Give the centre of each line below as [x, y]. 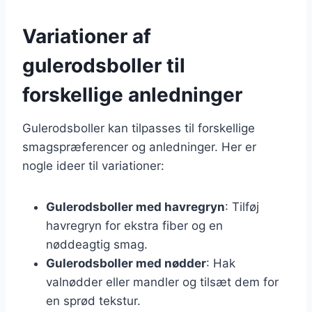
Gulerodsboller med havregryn [135, 206]
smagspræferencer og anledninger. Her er [139, 147]
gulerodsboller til [104, 65]
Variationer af [87, 36]
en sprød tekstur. [93, 301]
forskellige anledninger [132, 94]
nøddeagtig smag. [97, 244]
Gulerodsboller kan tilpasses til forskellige [139, 128]
